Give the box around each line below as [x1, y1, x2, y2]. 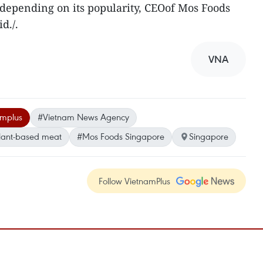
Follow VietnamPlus [99, 175, 170, 187]
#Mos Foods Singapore [77, 130, 164, 142]
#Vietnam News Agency [38, 111, 129, 123]
